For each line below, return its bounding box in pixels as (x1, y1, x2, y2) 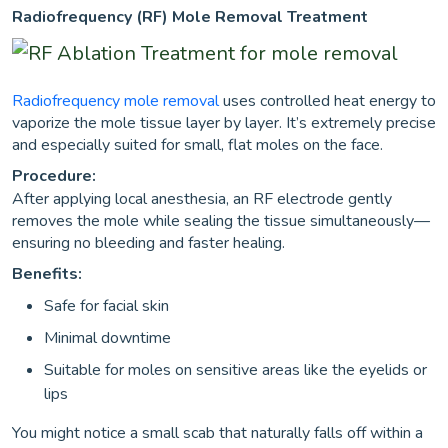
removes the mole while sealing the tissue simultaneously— (12, 210, 430, 232)
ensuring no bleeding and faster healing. (12, 232, 285, 254)
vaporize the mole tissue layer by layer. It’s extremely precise (12, 112, 436, 134)
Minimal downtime (44, 327, 171, 349)
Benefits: (12, 263, 82, 285)
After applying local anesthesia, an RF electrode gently (12, 188, 392, 210)
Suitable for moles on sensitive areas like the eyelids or (44, 359, 427, 381)
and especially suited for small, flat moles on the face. (12, 134, 383, 156)
